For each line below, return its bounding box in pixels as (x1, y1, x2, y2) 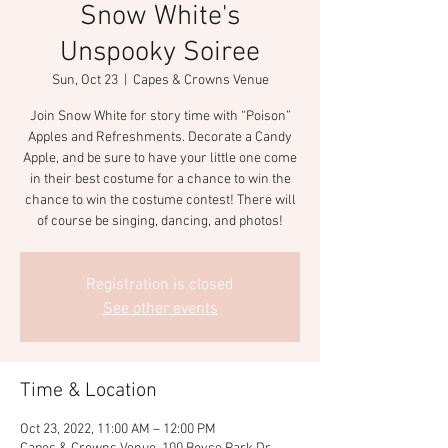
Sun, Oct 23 (51, 72, 118, 89)
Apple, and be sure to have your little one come (23, 150, 297, 167)
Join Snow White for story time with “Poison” (29, 108, 291, 125)
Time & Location (20, 379, 157, 403)
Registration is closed (86, 275, 234, 295)
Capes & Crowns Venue (132, 72, 269, 89)
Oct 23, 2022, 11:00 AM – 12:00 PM (20, 421, 216, 438)
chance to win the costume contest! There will (24, 192, 296, 209)
